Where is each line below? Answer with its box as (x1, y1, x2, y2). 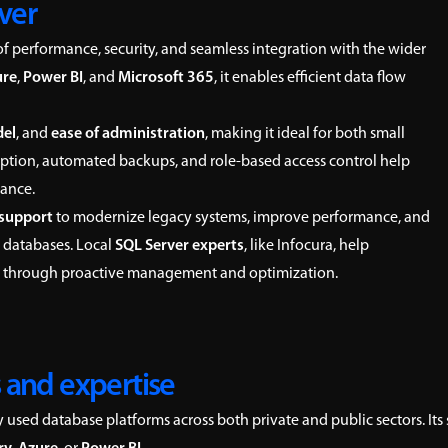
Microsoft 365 (118, 70, 214, 86)
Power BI (23, 70, 83, 86)
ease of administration (51, 126, 205, 142)
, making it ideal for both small (205, 126, 405, 142)
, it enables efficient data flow (214, 70, 406, 86)
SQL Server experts (115, 238, 244, 254)
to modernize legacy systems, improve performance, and (53, 210, 430, 226)
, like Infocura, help (244, 238, 369, 254)
